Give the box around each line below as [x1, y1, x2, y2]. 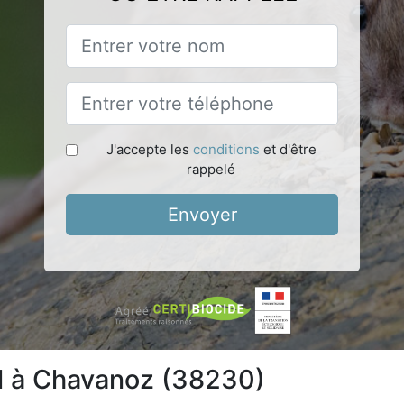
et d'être [259, 140, 317, 158]
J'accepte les [106, 140, 193, 158]
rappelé [187, 160, 235, 178]
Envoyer [167, 203, 237, 225]
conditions [192, 140, 260, 158]
